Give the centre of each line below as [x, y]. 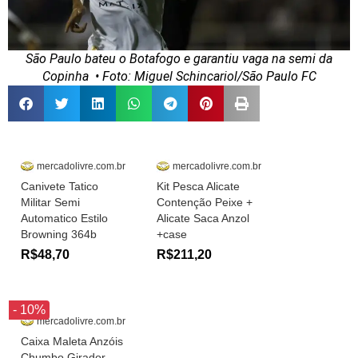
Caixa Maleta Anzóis [72, 341]
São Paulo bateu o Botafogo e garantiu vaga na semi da [179, 58]
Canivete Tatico [60, 186]
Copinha [65, 76]
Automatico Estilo [64, 218]
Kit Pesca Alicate [198, 186]
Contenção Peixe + [205, 202]
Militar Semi [50, 202]
